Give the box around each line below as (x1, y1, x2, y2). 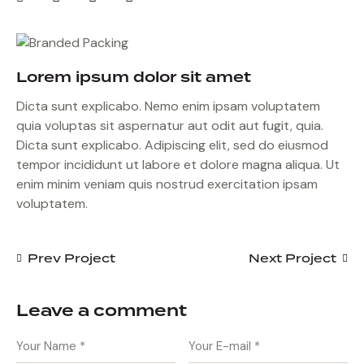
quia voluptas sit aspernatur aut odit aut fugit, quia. (16, 117, 323, 134)
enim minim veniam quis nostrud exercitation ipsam (16, 175, 318, 193)
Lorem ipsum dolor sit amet (16, 67, 251, 89)
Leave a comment (16, 298, 187, 323)
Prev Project (28, 249, 115, 266)
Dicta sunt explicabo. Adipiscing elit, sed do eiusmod (16, 136, 328, 154)
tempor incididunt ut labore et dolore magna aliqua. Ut (16, 156, 340, 173)
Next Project (249, 249, 336, 266)
